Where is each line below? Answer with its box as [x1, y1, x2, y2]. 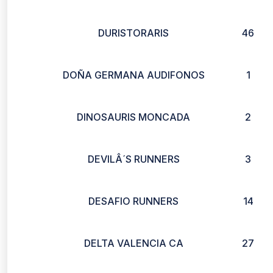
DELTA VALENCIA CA [83, 237, 183, 249]
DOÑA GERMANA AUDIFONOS [62, 69, 205, 81]
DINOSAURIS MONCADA [77, 111, 190, 123]
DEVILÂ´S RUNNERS [87, 153, 180, 165]
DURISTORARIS [98, 27, 169, 39]
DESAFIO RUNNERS [88, 195, 179, 207]
